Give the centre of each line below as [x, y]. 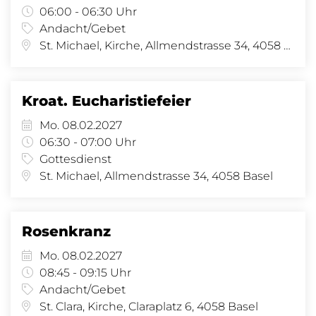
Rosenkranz [66, 231]
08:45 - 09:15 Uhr [85, 273]
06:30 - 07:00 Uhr [88, 142]
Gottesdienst [75, 159]
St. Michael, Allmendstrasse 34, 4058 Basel [156, 176]
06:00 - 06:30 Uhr [88, 12]
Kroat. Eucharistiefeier [107, 101]
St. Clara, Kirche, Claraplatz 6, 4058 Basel [149, 306]
